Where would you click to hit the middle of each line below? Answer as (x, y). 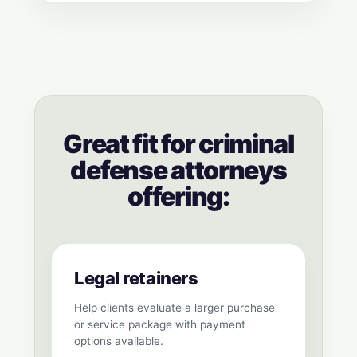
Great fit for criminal (178, 144)
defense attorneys (178, 171)
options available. (119, 341)
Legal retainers (136, 279)
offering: (178, 197)
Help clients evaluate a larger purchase (175, 308)
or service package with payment (160, 325)
